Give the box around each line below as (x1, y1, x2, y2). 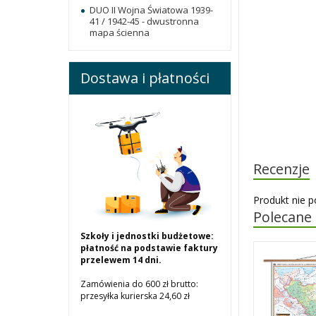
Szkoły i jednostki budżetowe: (80, 230, 214, 243)
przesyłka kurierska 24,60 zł (80, 290, 190, 303)
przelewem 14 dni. (80, 254, 162, 267)
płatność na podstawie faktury (80, 242, 218, 255)
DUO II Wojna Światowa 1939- (90, 4, 213, 17)
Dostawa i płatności (80, 68, 209, 88)
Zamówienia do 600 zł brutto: (80, 278, 198, 291)
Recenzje (253, 159, 310, 178)
